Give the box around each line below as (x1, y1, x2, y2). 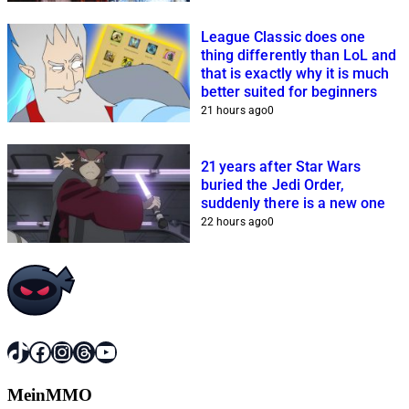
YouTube (94, 339, 174, 363)
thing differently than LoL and (201, 46, 397, 64)
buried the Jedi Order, (201, 175, 345, 194)
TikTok (6, 339, 70, 363)
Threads (72, 339, 143, 363)
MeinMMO (7, 385, 92, 405)
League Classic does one (201, 27, 366, 46)
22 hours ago (201, 215, 267, 228)
